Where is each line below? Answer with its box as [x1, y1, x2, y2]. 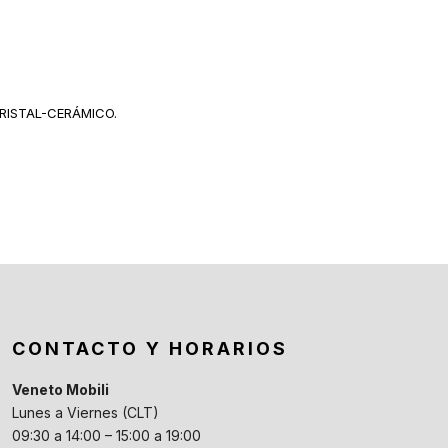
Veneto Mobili [11, 380, 109, 398]
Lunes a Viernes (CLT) [11, 403, 159, 421]
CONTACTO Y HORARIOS [11, 337, 288, 359]
